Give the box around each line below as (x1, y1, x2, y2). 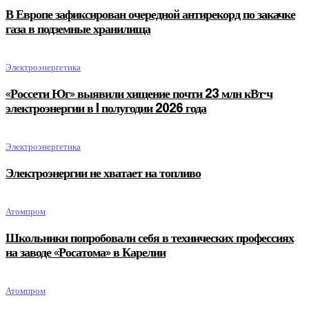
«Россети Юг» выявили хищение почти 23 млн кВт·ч (6, 88, 272, 101)
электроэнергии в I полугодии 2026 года (6, 102, 206, 115)
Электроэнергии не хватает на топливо (6, 167, 201, 180)
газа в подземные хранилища (6, 23, 150, 36)
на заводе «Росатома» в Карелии (6, 246, 166, 259)
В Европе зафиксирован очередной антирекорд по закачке (6, 8, 295, 21)
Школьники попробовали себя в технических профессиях (6, 232, 294, 245)
